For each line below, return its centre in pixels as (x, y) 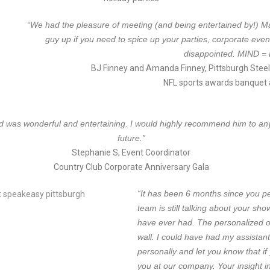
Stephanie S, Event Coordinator (131, 152)
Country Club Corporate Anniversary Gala (131, 167)
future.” (131, 138)
